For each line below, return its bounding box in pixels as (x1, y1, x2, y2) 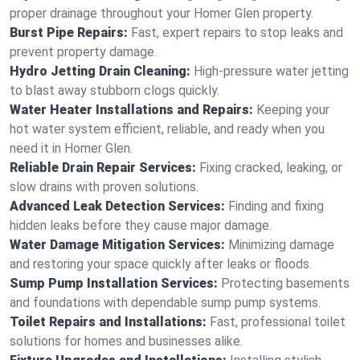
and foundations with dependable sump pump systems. (10, 295, 321, 310)
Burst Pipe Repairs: (10, 25, 128, 40)
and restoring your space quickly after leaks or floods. (10, 256, 312, 272)
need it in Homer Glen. (10, 141, 133, 156)
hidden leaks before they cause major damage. (10, 218, 272, 233)
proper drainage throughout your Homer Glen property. (10, 6, 313, 21)
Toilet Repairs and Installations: (10, 314, 207, 329)
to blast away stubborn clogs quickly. (10, 83, 219, 98)
